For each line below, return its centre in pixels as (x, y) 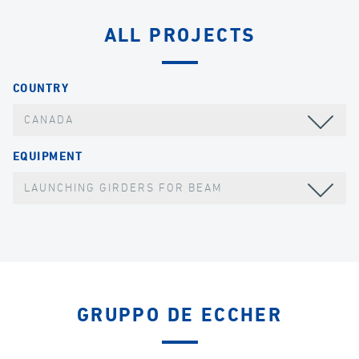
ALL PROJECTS (179, 36)
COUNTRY (41, 89)
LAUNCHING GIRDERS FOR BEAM (124, 188)
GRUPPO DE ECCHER (179, 315)
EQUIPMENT (48, 157)
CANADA (49, 121)
